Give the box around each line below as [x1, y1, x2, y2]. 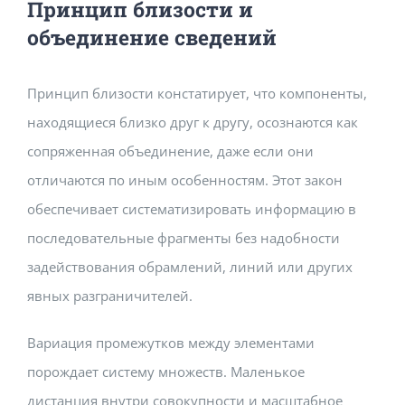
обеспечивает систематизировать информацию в [27, 199, 356, 218]
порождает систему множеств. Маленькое [27, 362, 305, 381]
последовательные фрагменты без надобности [27, 228, 340, 247]
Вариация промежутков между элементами [27, 333, 315, 352]
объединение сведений [27, 23, 277, 51]
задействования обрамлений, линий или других [27, 257, 353, 276]
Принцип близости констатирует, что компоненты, [27, 83, 367, 102]
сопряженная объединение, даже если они [27, 141, 314, 160]
